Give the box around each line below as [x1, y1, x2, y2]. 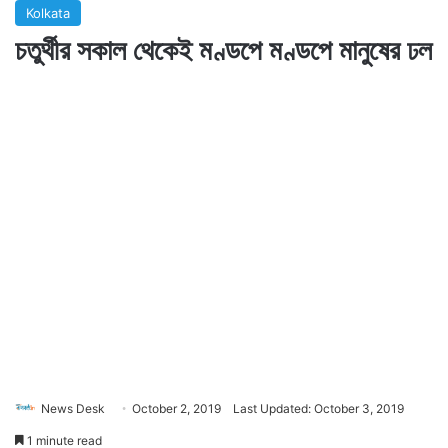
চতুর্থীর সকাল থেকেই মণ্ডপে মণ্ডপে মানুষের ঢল [15, 32, 432, 67]
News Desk [41, 400, 105, 416]
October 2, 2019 [132, 400, 221, 416]
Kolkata [26, 4, 70, 21]
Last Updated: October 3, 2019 [233, 400, 404, 416]
